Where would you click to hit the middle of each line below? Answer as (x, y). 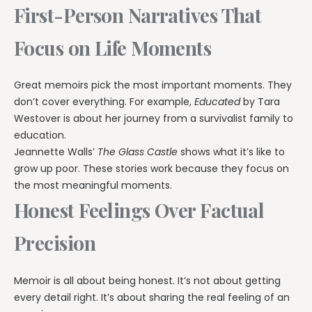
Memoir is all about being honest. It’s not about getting (147, 280)
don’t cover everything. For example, (104, 102)
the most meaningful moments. (93, 186)
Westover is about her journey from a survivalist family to (154, 119)
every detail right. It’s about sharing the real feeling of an (152, 297)
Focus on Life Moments (113, 47)
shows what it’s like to (231, 152)
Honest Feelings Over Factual (139, 210)
